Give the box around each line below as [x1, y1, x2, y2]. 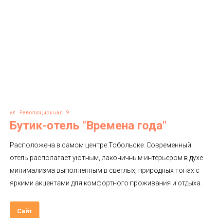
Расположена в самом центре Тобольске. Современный [10, 141, 191, 149]
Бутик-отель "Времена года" [10, 119, 166, 133]
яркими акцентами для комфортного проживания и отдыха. [10, 179, 202, 187]
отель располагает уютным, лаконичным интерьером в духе [10, 154, 203, 162]
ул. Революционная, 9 [10, 110, 70, 116]
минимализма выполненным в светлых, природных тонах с [10, 166, 200, 175]
